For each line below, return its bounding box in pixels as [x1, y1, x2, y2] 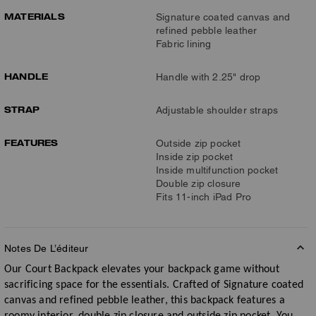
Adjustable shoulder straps [156, 104, 279, 116]
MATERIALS [4, 11, 65, 22]
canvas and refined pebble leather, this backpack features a [4, 295, 285, 306]
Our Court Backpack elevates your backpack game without [4, 264, 279, 275]
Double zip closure [156, 178, 241, 189]
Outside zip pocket [156, 138, 241, 149]
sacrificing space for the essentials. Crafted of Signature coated [4, 279, 304, 291]
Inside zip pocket [156, 151, 233, 162]
